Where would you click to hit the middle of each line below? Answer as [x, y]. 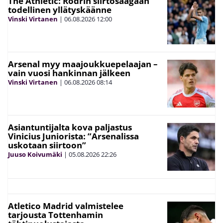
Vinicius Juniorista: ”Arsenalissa [73, 136]
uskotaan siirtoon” [47, 145]
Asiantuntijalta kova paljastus [70, 127]
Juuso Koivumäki [35, 154]
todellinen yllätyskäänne [60, 9]
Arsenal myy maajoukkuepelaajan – [83, 64]
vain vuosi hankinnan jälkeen [69, 73]
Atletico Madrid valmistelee [66, 206]
